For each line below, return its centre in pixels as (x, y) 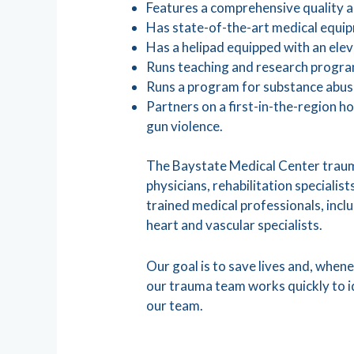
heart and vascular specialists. (235, 225)
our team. (175, 306)
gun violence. (185, 126)
